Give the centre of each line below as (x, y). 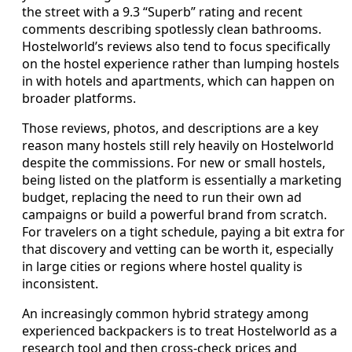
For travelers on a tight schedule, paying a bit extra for (183, 231)
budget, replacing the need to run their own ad (162, 197)
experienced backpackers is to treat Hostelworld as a (180, 330)
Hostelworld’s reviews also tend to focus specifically (176, 46)
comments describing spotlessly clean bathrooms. (172, 29)
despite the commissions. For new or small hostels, (174, 162)
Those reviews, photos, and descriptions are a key (170, 128)
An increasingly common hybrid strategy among (165, 313)
